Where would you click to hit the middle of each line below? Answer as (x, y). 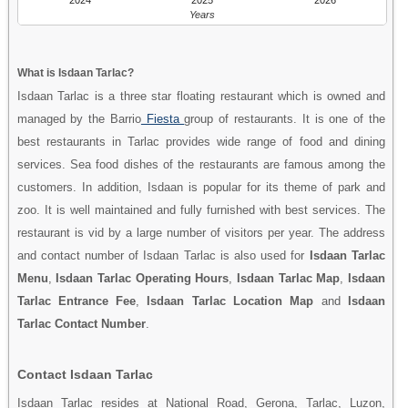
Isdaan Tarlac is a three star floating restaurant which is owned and (201, 96)
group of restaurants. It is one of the (285, 118)
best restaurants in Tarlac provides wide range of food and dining (201, 141)
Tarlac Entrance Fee (76, 301)
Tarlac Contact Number (81, 323)
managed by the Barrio (79, 118)
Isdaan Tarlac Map (288, 278)
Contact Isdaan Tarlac (85, 374)
